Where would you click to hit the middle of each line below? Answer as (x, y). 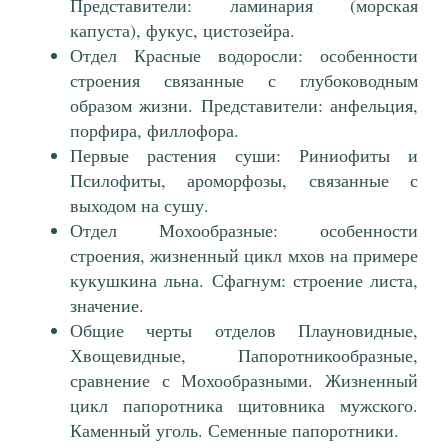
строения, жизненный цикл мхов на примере (244, 255)
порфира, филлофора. (154, 130)
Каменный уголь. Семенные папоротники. (234, 430)
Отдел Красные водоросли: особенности (244, 55)
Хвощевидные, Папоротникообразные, (244, 355)
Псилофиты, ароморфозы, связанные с (244, 180)
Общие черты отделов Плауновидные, (244, 330)
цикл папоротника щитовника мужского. (244, 405)
